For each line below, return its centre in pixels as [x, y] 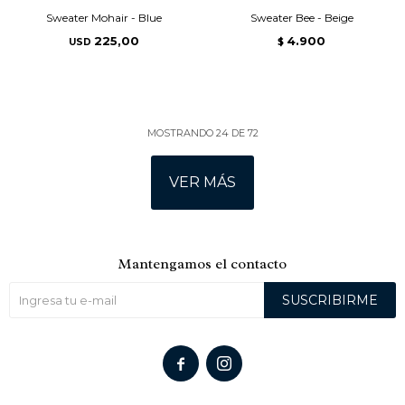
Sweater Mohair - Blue [104, 18]
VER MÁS [202, 182]
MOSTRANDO [181, 133]
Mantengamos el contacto [202, 264]
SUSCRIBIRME [330, 300]
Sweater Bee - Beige [301, 18]
